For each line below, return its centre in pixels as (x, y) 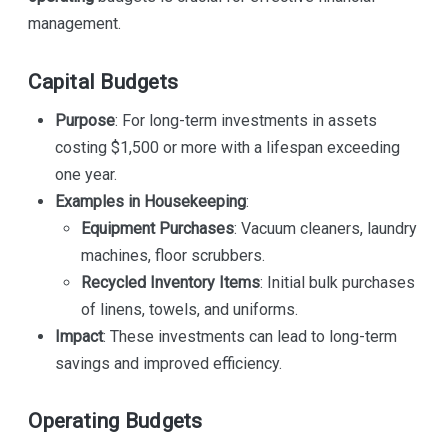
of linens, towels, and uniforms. (189, 309)
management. (75, 24)
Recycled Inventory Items (170, 282)
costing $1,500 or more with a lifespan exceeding (227, 147)
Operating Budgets (115, 421)
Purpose (84, 120)
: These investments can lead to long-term (249, 336)
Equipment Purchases (157, 228)
